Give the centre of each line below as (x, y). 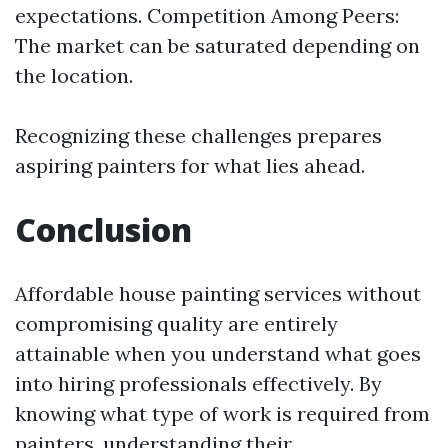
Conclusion (103, 229)
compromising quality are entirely (176, 323)
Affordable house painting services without (218, 293)
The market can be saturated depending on (217, 45)
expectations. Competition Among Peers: (207, 15)
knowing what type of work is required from (222, 413)
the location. (74, 75)
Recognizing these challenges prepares (198, 135)
